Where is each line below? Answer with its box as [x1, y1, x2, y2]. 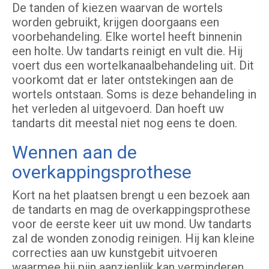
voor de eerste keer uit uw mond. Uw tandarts [12, 217, 252, 232]
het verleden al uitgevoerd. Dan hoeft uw [12, 101, 224, 116]
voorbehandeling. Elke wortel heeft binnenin [12, 29, 242, 44]
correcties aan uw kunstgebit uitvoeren [12, 246, 217, 261]
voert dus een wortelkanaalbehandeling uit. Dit [12, 58, 254, 73]
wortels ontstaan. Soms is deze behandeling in [12, 87, 256, 102]
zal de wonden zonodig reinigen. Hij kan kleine [12, 231, 255, 246]
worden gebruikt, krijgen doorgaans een [12, 15, 219, 30]
